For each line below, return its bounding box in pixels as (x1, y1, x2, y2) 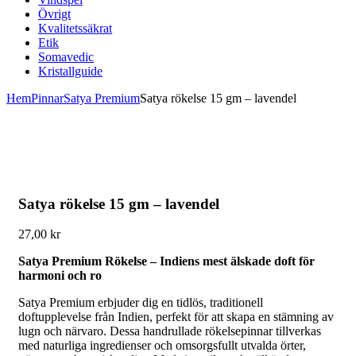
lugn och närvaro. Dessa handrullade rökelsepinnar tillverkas (18, 324, 321, 339)
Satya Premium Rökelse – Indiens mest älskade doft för (18, 254, 315, 269)
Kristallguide (38, 64, 103, 78)
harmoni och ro (18, 269, 102, 283)
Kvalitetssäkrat (38, 21, 112, 35)
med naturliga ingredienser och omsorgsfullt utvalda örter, (18, 339, 306, 353)
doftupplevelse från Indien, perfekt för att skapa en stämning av (18, 310, 334, 324)
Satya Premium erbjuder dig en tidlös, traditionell (18, 296, 263, 310)
